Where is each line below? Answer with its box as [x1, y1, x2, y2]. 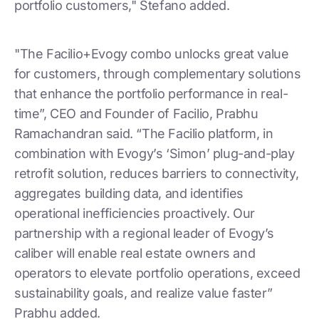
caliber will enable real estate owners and [14, 245, 256, 261]
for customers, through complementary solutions [14, 66, 301, 81]
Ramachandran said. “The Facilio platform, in [14, 125, 273, 141]
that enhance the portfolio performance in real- [14, 85, 288, 101]
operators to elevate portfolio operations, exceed [14, 265, 300, 281]
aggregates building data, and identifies [14, 185, 244, 201]
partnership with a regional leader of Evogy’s [14, 225, 275, 241]
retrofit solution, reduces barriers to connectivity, [14, 165, 299, 181]
